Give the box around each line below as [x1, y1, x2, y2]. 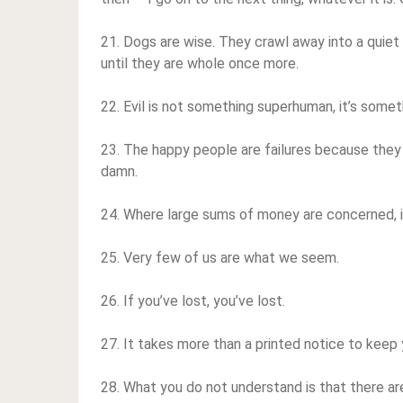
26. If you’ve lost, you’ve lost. [101, 292, 285, 309]
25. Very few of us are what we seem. [101, 249, 339, 266]
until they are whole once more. [101, 55, 299, 72]
